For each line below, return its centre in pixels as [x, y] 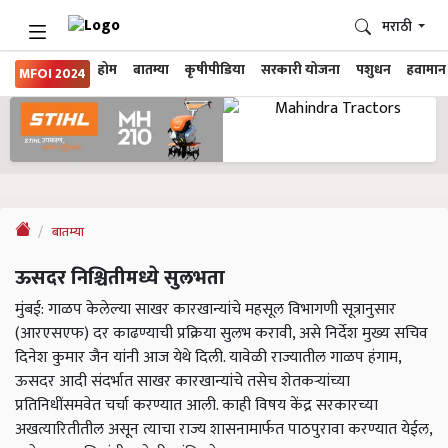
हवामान [426, 70]
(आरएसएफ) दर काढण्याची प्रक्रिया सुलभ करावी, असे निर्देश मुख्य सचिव [221, 334]
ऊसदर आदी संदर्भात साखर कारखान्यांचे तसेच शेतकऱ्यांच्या [182, 382]
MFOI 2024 [52, 74]
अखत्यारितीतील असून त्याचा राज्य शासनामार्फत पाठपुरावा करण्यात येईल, [223, 430]
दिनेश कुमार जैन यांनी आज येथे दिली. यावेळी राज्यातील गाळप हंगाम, [208, 358]
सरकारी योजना [300, 70]
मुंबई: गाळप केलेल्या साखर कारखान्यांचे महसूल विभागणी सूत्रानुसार [205, 310]
